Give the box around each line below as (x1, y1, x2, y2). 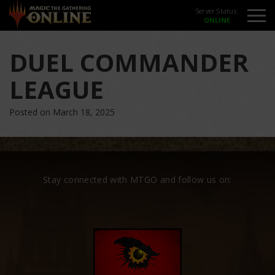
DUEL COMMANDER (9, 45, 249, 79)
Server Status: (195, 6, 238, 15)
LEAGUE (9, 72, 104, 106)
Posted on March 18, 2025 (9, 106, 115, 118)
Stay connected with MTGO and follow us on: (43, 174, 232, 185)
